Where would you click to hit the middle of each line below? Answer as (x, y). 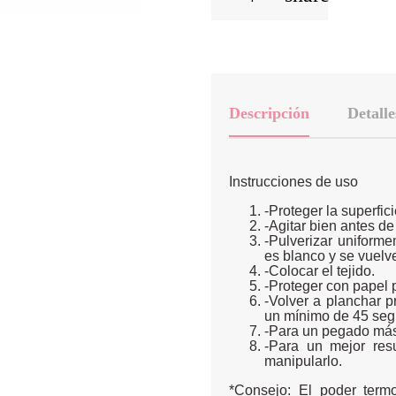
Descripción (269, 113)
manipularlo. (303, 361)
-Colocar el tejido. (320, 270)
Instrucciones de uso (293, 181)
